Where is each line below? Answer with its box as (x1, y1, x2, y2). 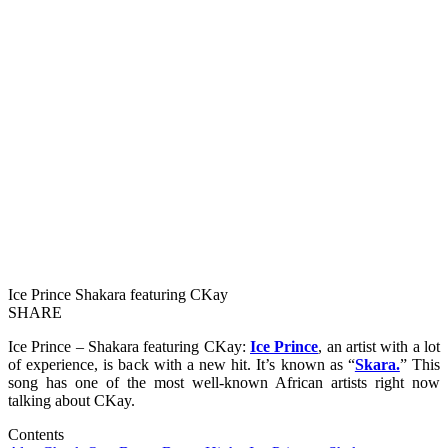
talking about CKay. (8, 391, 135, 409)
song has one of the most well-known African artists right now (8, 373, 440, 391)
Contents (8, 425, 64, 443)
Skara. (354, 355, 400, 373)
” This (399, 355, 441, 373)
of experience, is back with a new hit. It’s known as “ (8, 355, 355, 373)
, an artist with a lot (318, 337, 441, 355)
